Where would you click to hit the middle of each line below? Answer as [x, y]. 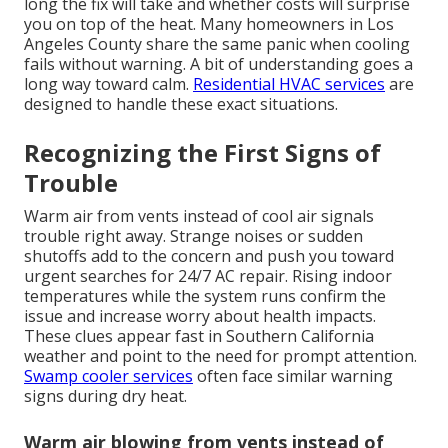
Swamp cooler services [108, 376]
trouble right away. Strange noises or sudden [193, 236]
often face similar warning [293, 376]
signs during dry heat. [105, 396]
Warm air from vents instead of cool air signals [199, 216]
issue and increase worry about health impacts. [200, 316]
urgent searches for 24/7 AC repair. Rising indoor [208, 276]
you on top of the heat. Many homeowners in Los [209, 24]
